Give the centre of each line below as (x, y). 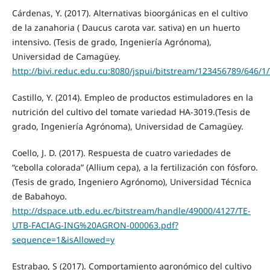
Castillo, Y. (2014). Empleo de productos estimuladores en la (132, 97)
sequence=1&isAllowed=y (63, 239)
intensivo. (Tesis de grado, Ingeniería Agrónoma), (111, 42)
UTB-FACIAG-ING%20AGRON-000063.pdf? (95, 225)
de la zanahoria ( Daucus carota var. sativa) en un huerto (126, 27)
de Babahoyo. (39, 196)
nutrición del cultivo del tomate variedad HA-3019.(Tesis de (131, 111)
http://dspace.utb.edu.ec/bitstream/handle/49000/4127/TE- (131, 210)
